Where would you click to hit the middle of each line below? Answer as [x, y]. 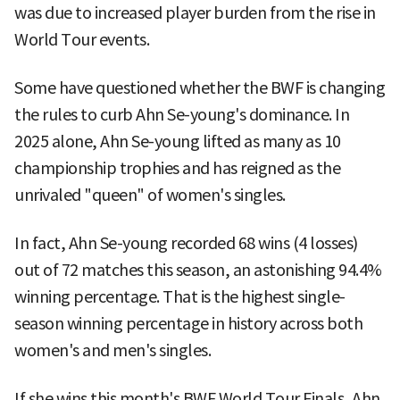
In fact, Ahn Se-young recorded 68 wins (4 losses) [186, 243]
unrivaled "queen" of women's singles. [150, 195]
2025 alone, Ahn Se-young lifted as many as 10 [178, 141]
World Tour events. [82, 39]
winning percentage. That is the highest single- [180, 296]
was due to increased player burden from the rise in [195, 12]
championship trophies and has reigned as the [177, 168]
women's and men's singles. [112, 350]
